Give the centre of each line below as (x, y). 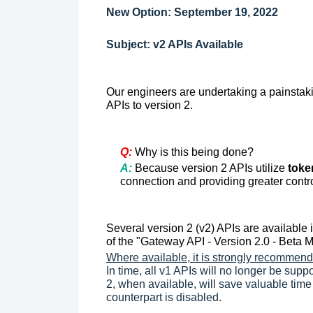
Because (157, 168)
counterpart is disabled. (165, 298)
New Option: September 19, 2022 (192, 13)
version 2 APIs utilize (235, 168)
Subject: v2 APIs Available (175, 45)
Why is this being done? (194, 152)
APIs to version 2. (151, 105)
